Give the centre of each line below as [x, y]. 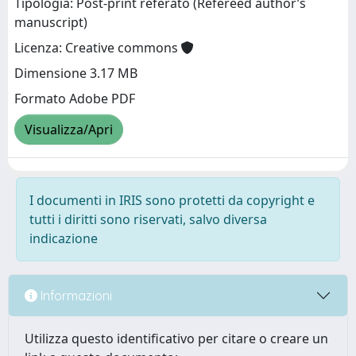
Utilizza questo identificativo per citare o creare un [176, 339]
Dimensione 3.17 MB [76, 74]
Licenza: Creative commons [98, 48]
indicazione [64, 238]
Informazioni [75, 295]
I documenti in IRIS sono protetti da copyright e [172, 200]
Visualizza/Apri [69, 130]
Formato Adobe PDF [75, 99]
